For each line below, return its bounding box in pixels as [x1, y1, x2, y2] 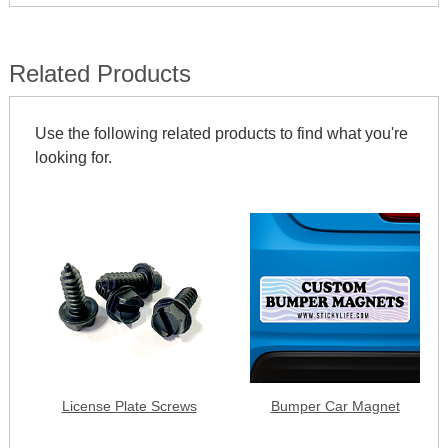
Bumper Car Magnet [270, 398, 400, 414]
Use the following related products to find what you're [35, 125, 408, 142]
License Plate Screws [61, 398, 197, 414]
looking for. [35, 149, 112, 166]
